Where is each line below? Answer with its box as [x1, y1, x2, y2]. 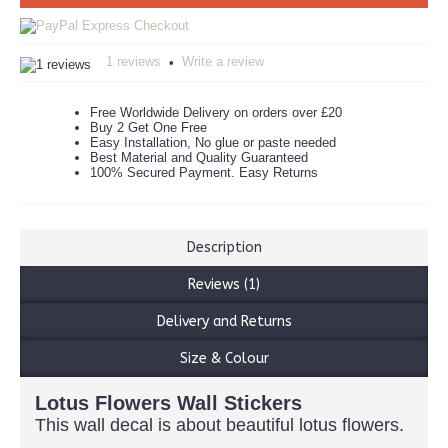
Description [186, 239, 262, 256]
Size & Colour [179, 350, 269, 367]
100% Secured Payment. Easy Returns [90, 165, 318, 180]
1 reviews [106, 54, 161, 69]
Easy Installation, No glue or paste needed [90, 135, 336, 150]
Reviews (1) [188, 276, 260, 293]
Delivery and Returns [156, 313, 292, 330]
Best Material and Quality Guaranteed [90, 150, 308, 165]
